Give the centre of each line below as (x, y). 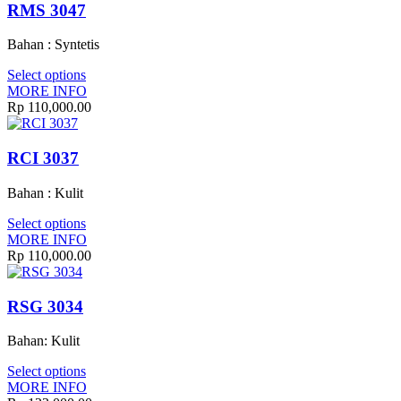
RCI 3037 (43, 158)
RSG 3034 (45, 306)
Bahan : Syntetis (53, 45)
